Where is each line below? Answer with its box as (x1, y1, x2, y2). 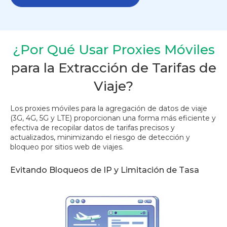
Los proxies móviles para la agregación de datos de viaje (10, 104, 207, 113)
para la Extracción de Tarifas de (11, 60, 216, 77)
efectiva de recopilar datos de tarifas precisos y (10, 123, 175, 133)
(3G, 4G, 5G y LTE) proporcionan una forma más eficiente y (10, 113, 216, 123)
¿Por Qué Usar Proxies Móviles (12, 42, 215, 58)
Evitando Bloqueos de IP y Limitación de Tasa (10, 165, 199, 175)
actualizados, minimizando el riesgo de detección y (10, 133, 190, 142)
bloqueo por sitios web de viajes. (10, 142, 124, 152)
